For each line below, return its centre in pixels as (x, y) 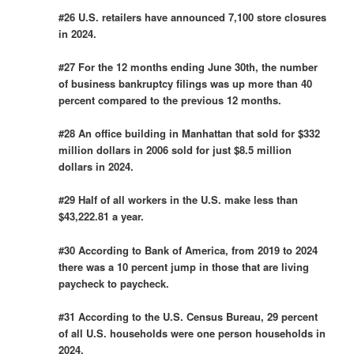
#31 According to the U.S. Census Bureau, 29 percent (188, 316)
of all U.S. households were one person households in (192, 333)
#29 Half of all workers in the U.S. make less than (179, 200)
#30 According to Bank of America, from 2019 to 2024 (188, 250)
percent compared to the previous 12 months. (170, 100)
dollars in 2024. (96, 167)
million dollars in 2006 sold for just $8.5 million (175, 150)
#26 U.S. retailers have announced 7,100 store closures (193, 17)
